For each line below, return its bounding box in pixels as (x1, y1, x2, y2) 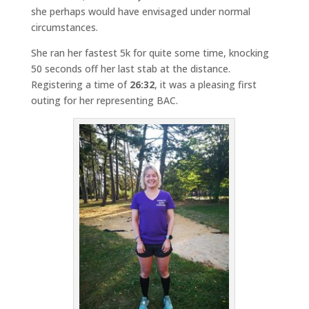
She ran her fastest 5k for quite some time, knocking (30, 46, 269, 59)
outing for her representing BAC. (30, 93, 178, 107)
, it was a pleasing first (154, 77, 257, 91)
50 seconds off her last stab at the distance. (30, 61, 230, 75)
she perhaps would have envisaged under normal (30, 4, 250, 18)
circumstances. (30, 20, 98, 34)
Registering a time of (30, 77, 130, 91)
